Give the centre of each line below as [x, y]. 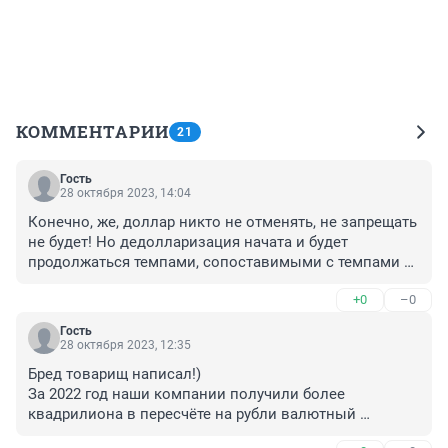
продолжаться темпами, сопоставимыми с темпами [214, 262]
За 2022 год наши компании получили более [186, 394]
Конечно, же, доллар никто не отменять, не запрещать [222, 222]
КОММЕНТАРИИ [92, 132]
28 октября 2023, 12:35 [125, 345]
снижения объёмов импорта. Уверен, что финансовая [220, 282]
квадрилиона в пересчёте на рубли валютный [192, 414]
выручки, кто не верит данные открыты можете [198, 434]
